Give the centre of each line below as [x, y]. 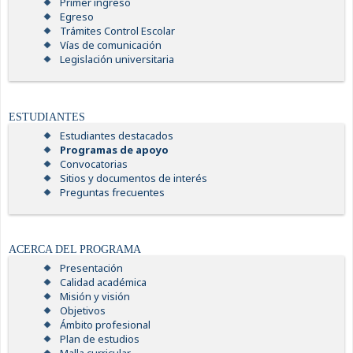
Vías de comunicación [110, 45]
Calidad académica [103, 282]
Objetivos [82, 311]
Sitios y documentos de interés [133, 178]
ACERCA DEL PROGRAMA [75, 250]
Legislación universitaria [117, 59]
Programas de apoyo [114, 149]
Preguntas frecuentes [112, 192]
